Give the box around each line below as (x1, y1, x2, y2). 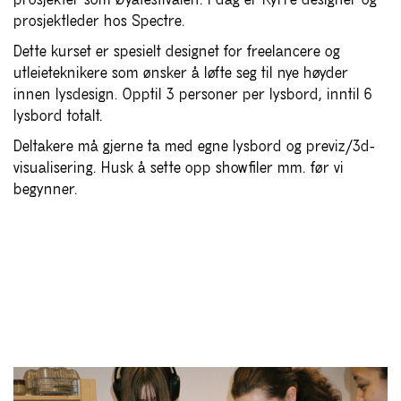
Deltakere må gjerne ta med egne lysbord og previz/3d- (13, 138, 375, 156)
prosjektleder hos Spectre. (13, 13, 185, 30)
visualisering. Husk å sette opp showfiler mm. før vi (13, 159, 344, 177)
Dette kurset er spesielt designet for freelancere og (13, 43, 340, 61)
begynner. (13, 181, 78, 199)
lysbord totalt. (13, 107, 103, 125)
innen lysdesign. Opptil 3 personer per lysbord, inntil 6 (13, 86, 372, 104)
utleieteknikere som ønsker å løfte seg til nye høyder (13, 64, 348, 82)
